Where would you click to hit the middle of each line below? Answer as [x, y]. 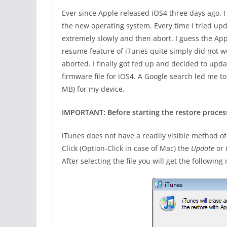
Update [203, 148]
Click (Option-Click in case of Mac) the [126, 148]
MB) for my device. [93, 89]
